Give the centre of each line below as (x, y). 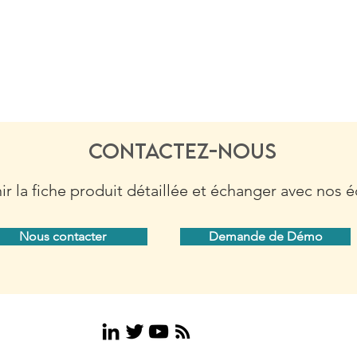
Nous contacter (62, 236)
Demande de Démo (265, 236)
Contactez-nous (182, 151)
